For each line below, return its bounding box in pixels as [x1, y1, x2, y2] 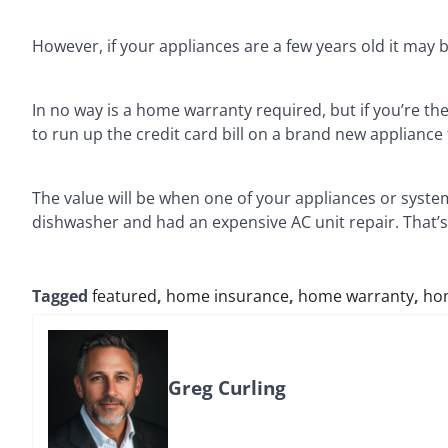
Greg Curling [168, 374, 286, 401]
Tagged [32, 284, 92, 307]
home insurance [166, 284, 289, 307]
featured [92, 284, 157, 307]
